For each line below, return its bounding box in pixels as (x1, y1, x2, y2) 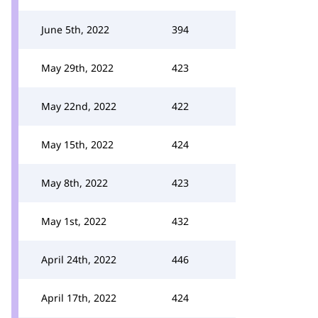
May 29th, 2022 (41, 61, 114, 75)
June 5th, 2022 (41, 23, 109, 36)
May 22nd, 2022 (41, 99, 116, 113)
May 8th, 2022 (41, 176, 108, 190)
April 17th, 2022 (41, 291, 116, 305)
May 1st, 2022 (41, 214, 106, 228)
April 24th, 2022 (41, 253, 116, 266)
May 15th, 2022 (41, 138, 114, 151)
